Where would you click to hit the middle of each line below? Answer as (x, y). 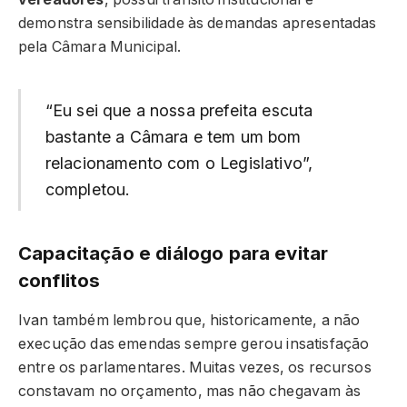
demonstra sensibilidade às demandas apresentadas (198, 23)
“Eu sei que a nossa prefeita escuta (179, 110)
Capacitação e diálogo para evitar (174, 253)
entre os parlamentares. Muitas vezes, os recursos (195, 367)
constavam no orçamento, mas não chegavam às (189, 391)
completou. (88, 189)
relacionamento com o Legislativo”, (179, 163)
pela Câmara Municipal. (100, 46)
